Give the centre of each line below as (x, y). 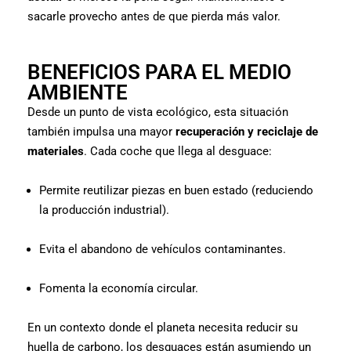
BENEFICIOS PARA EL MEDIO (159, 72)
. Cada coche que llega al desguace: (178, 151)
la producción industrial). (104, 210)
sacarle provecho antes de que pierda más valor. (154, 16)
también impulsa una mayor (101, 131)
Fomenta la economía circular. (119, 288)
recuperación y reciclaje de (247, 131)
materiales (56, 151)
